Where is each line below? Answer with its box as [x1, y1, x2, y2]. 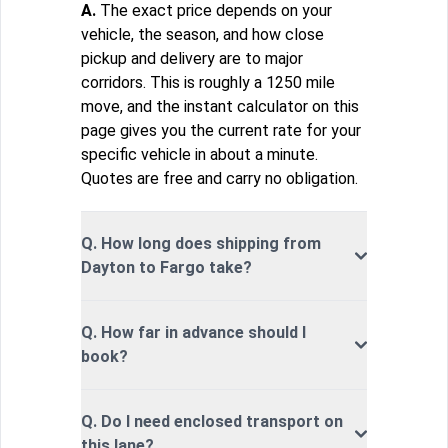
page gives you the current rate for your [81, 121, 361, 141]
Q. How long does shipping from [81, 234, 321, 254]
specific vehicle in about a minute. [81, 145, 318, 165]
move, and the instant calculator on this [81, 97, 359, 117]
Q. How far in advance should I [81, 323, 306, 343]
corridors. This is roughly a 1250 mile [81, 73, 335, 93]
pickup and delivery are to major [81, 49, 303, 69]
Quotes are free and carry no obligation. [81, 169, 358, 189]
